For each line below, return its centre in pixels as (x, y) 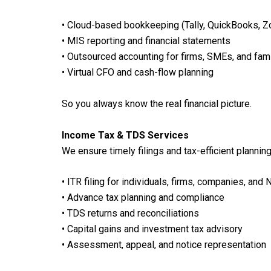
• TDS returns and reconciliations (130, 214)
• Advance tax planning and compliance (143, 198)
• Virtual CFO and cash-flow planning (138, 73)
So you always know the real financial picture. (157, 104)
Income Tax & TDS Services (125, 135)
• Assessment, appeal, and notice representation (164, 245)
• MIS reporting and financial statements (146, 41)
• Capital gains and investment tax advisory (152, 229)
